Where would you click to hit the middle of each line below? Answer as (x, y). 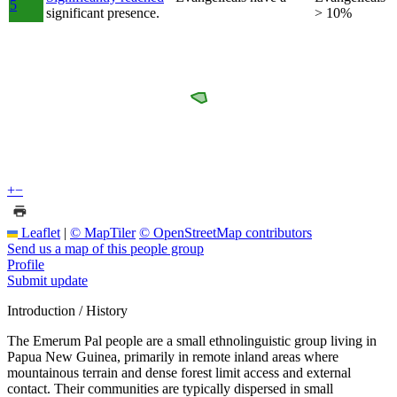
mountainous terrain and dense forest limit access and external (179, 372)
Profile (26, 264)
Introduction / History (67, 310)
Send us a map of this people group (105, 248)
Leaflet (39, 232)
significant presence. (103, 12)
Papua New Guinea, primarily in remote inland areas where (173, 356)
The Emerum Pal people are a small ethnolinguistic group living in (192, 340)
